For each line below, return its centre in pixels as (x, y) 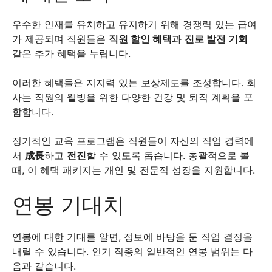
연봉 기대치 (68, 204)
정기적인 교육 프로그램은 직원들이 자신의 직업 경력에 (133, 141)
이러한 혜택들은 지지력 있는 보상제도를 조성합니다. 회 (134, 82)
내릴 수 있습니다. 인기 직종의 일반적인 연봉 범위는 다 (132, 251)
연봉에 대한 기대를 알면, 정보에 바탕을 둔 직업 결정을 (132, 236)
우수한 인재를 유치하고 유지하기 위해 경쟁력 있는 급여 (134, 24)
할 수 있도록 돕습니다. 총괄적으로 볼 (168, 155)
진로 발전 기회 (216, 39)
